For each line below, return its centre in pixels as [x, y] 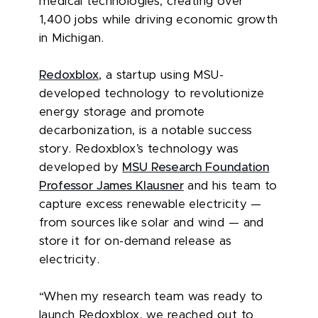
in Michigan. [71, 38]
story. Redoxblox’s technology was [139, 149]
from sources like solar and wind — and [152, 223]
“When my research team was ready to [151, 296]
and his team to [231, 186]
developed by [81, 167]
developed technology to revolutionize [152, 93]
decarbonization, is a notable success [146, 130]
